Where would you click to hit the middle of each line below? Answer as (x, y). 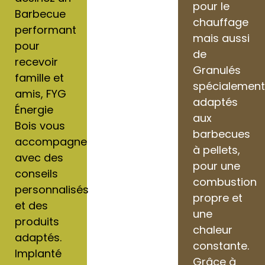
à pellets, (217, 150)
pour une (217, 166)
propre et (218, 198)
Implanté (38, 253)
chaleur (213, 230)
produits (37, 221)
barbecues (222, 134)
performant (46, 30)
